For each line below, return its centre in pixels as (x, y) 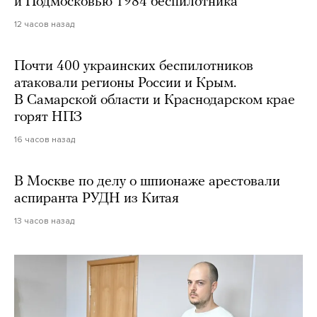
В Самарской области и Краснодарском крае (155, 100)
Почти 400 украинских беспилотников (134, 66)
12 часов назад (44, 24)
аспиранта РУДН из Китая (97, 198)
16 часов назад (45, 139)
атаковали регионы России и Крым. (125, 83)
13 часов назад (44, 220)
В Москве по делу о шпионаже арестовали (147, 181)
